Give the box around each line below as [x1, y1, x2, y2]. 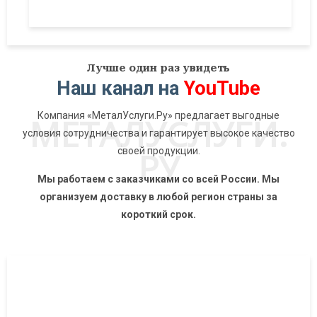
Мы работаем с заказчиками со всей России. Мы [38, 173, 279, 185]
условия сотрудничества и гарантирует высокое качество [22, 127, 295, 139]
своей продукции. [117, 145, 200, 157]
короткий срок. [121, 209, 196, 221]
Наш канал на [57, 77, 179, 100]
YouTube [184, 77, 260, 100]
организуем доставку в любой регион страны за [40, 191, 277, 203]
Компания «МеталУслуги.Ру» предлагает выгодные [38, 110, 279, 122]
